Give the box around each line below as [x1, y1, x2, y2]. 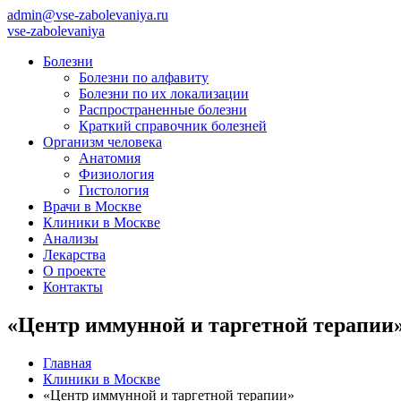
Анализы [43, 231, 98, 246]
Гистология [79, 183, 149, 198]
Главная [43, 354, 91, 371]
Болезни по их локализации [79, 86, 249, 101]
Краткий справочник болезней [79, 118, 267, 133]
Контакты [43, 279, 103, 294]
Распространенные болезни [79, 102, 247, 117]
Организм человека [43, 134, 162, 149]
